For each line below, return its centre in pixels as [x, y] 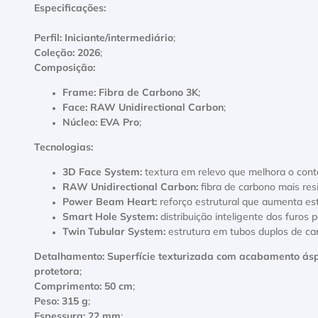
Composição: [65, 68]
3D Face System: [102, 172]
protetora [57, 272]
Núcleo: [80, 123]
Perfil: [48, 38]
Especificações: [70, 9]
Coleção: [54, 53]
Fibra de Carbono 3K [148, 93]
